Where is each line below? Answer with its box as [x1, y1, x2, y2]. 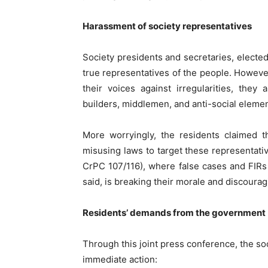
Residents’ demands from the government [83, 206, 266, 218]
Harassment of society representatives [83, 20, 252, 32]
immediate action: [83, 253, 157, 265]
